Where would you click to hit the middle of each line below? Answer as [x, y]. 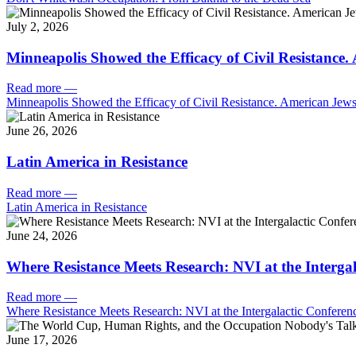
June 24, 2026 [42, 235]
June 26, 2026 [42, 131]
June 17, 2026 [42, 340]
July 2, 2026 [37, 27]
